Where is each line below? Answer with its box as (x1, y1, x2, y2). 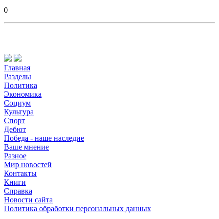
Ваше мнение (4, 143, 49, 152)
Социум (4, 99, 31, 108)
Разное (4, 152, 26, 160)
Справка (4, 187, 32, 196)
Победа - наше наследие (4, 134, 84, 143)
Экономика (4, 90, 42, 99)
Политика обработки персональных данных (4, 204, 151, 213)
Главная (4, 64, 30, 72)
